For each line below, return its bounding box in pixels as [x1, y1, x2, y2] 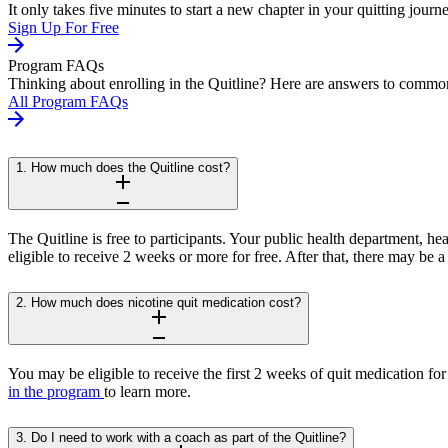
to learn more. [104, 382, 191, 400]
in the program [8, 382, 104, 400]
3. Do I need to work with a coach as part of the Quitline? [16, 429, 346, 445]
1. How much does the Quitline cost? [16, 160, 230, 176]
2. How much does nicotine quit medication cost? [16, 294, 301, 310]
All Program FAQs [8, 93, 128, 111]
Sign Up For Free [8, 19, 119, 37]
